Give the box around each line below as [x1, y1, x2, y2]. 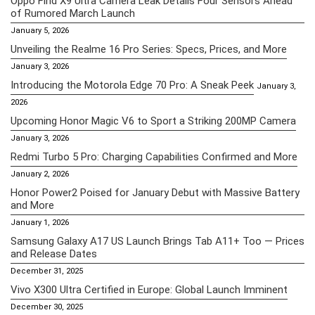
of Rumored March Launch [11, 6, 135, 20]
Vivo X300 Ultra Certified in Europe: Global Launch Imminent [11, 283, 288, 296]
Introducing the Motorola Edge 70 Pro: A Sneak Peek [11, 78, 254, 91]
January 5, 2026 [11, 25, 69, 35]
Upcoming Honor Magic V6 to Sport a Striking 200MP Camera [11, 114, 296, 127]
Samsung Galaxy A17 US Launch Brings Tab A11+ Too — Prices [11, 234, 304, 247]
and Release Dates [11, 247, 97, 260]
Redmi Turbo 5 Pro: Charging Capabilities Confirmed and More [11, 150, 297, 163]
